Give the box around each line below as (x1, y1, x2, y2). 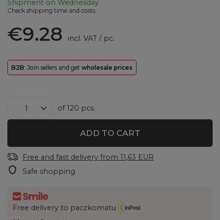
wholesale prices (82, 64, 133, 72)
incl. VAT (65, 34, 97, 43)
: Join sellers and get (24, 64, 82, 72)
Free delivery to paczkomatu (13, 203, 116, 212)
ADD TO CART (80, 128, 140, 138)
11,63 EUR (120, 153, 154, 162)
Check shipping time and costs (7, 7, 95, 15)
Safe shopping (23, 166, 75, 176)
